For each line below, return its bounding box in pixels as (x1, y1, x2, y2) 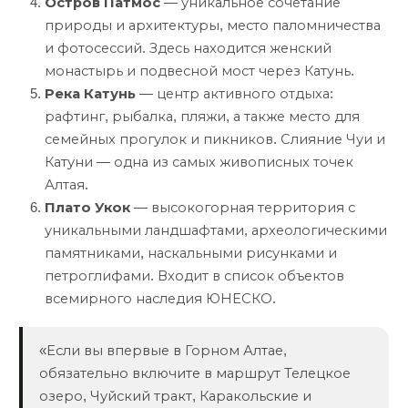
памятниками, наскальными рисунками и (45, 246, 337, 261)
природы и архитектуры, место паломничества (45, 18, 381, 34)
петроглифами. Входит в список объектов (45, 269, 344, 284)
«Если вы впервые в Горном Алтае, (38, 342, 287, 358)
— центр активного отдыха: (136, 87, 333, 102)
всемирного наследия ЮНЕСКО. (45, 291, 276, 307)
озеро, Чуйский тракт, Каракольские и (38, 388, 311, 403)
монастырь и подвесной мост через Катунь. (45, 64, 354, 79)
